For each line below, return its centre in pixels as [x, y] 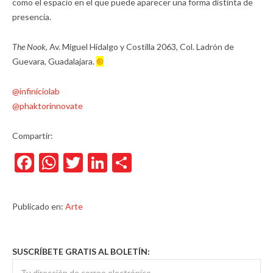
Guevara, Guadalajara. [54, 61]
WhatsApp [104, 162]
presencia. [32, 17]
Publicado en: [39, 206]
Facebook [74, 162]
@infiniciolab [36, 91]
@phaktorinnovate [48, 106]
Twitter [115, 162]
